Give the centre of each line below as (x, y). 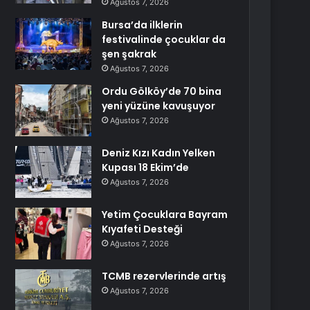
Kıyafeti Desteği (143, 229)
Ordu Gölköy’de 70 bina (162, 91)
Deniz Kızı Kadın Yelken (159, 153)
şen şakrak (129, 54)
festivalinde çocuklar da (164, 39)
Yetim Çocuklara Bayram (165, 215)
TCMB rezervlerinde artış (164, 276)
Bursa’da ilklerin (143, 25)
